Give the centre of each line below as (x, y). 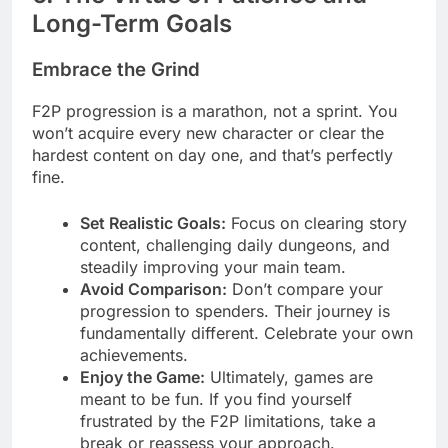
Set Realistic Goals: (153, 222)
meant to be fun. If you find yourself (216, 398)
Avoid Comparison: (153, 288)
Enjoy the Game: (142, 376)
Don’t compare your (305, 288)
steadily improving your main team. (213, 266)
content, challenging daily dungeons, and (235, 244)
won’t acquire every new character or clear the (208, 132)
